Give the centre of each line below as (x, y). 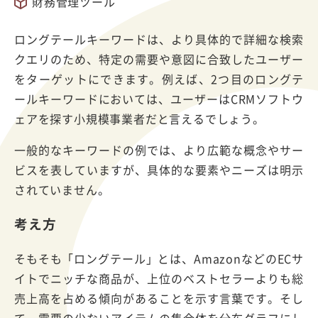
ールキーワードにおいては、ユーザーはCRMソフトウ (159, 98)
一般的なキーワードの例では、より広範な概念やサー (159, 149)
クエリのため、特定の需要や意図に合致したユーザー (159, 59)
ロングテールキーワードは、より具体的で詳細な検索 (159, 39)
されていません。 (62, 189)
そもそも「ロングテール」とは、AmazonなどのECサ (159, 258)
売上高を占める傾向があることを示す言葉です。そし (159, 298)
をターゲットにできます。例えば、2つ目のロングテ (159, 78)
